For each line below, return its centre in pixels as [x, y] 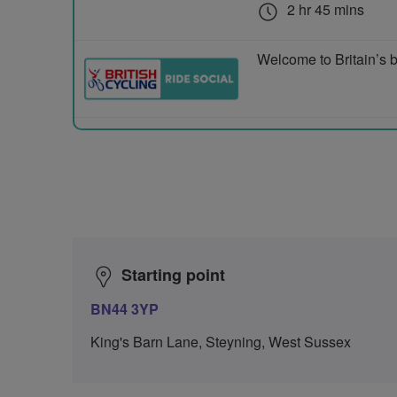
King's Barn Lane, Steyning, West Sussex [221, 342]
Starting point [173, 275]
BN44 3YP [125, 309]
